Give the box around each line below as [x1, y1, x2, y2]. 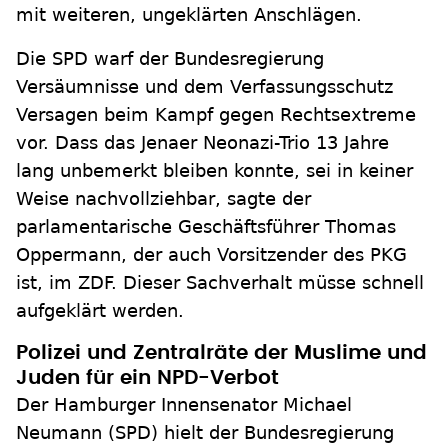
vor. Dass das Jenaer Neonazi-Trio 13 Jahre [16, 132, 389, 153]
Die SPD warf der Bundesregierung [16, 48, 324, 69]
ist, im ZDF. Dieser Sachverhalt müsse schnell [16, 272, 424, 293]
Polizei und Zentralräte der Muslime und [16, 343, 427, 363]
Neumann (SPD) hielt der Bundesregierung [16, 422, 394, 443]
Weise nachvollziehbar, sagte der [16, 188, 311, 209]
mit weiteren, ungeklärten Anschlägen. [16, 4, 362, 25]
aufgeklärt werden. [16, 300, 184, 321]
